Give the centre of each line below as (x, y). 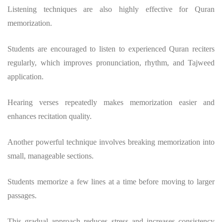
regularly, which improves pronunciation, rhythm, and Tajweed (111, 63)
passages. (22, 196)
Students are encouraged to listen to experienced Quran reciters (111, 49)
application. (26, 77)
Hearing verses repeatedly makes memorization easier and (111, 103)
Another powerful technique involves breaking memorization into (111, 142)
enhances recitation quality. (50, 116)
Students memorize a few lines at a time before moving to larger (111, 182)
